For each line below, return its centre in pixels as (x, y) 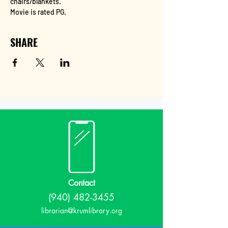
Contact (81, 183)
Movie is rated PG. (38, 12)
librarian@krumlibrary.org (81, 210)
